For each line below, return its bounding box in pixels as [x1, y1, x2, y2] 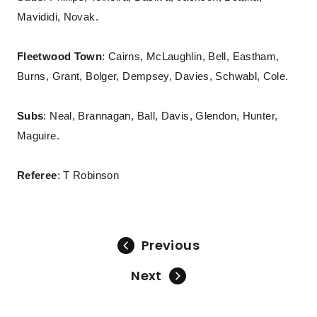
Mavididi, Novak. [17, 11, 98, 23]
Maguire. [17, 130, 59, 142]
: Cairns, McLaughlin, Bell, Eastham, [102, 51, 279, 62]
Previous [142, 236, 200, 254]
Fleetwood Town [17, 51, 103, 62]
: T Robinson [57, 170, 120, 181]
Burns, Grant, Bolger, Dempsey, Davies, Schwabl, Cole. [17, 71, 289, 82]
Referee [17, 170, 57, 181]
